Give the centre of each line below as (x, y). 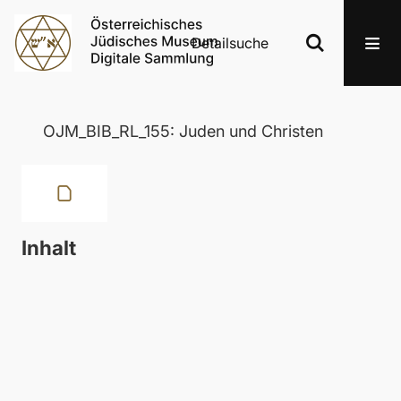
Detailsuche (230, 43)
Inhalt (49, 248)
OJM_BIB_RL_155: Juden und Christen (183, 132)
